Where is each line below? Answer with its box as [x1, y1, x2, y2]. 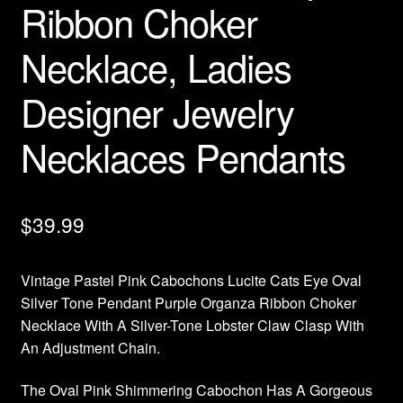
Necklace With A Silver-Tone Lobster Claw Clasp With [20, 314, 364, 336]
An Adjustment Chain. [20, 336, 160, 358]
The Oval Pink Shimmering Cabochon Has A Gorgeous [20, 380, 372, 401]
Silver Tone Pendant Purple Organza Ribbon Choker [20, 291, 356, 313]
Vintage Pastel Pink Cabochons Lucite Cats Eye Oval [20, 269, 362, 291]
